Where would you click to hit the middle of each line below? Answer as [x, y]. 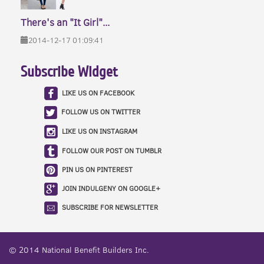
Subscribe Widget [69, 72]
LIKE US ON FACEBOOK [98, 93]
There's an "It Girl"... [65, 22]
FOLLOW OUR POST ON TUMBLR [112, 150]
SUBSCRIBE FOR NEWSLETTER [110, 207]
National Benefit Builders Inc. [95, 250]
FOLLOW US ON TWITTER [101, 112]
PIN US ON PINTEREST [97, 170]
